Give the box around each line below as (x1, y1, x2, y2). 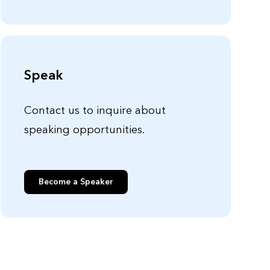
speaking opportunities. (24, 123, 145, 137)
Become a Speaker (39, 176, 113, 188)
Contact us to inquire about (24, 104, 166, 118)
